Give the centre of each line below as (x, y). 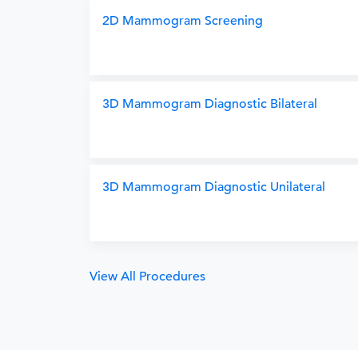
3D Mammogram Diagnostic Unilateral (214, 187)
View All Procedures (147, 276)
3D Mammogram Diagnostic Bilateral (210, 104)
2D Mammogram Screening (183, 21)
